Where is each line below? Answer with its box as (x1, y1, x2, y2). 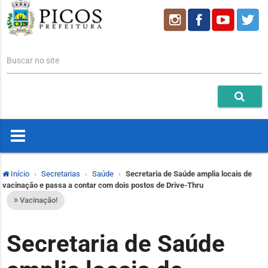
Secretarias (41, 169, 80, 179)
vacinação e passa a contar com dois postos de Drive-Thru (2, 181, 203, 190)
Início (9, 169, 29, 179)
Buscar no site (6, 56, 59, 66)
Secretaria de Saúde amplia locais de (126, 169, 252, 179)
